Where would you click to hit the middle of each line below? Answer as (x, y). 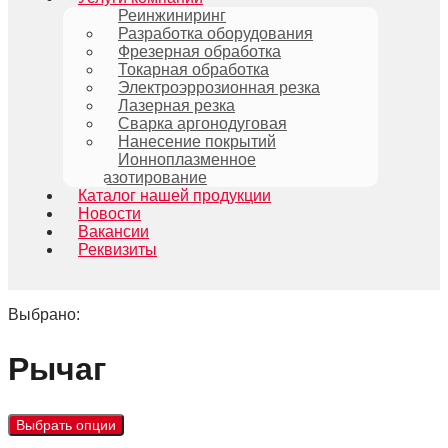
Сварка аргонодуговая (202, 123)
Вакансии (113, 231)
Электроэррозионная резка (219, 87)
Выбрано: (44, 314)
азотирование (155, 177)
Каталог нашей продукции (174, 195)
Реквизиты (117, 249)
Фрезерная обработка (199, 51)
